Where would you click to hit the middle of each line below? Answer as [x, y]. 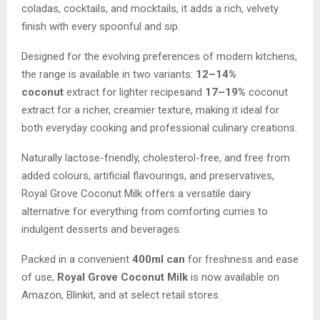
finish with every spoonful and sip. [101, 27]
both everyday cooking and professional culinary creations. [159, 128]
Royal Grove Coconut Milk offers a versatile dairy [136, 194]
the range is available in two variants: [109, 75]
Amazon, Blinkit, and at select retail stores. [121, 295]
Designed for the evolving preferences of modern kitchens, [159, 57]
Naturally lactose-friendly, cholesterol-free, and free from [156, 158]
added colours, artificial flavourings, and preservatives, [148, 176]
